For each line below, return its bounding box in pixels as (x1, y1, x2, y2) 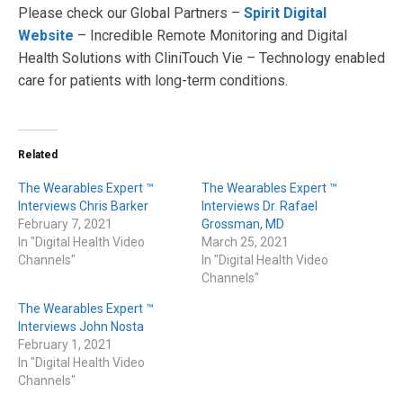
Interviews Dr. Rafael (201, 199, 318, 214)
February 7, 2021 (18, 217, 112, 232)
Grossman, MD (201, 217, 284, 232)
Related (18, 148, 58, 162)
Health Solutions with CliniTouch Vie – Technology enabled (18, 49, 385, 67)
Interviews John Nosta (18, 319, 144, 335)
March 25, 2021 (201, 235, 289, 250)
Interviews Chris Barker (18, 199, 148, 214)
